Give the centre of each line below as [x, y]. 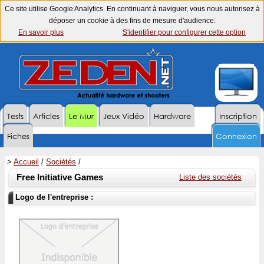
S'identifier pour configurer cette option [184, 32]
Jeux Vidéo [124, 116]
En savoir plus [41, 32]
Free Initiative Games [60, 177]
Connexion [236, 136]
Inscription [238, 116]
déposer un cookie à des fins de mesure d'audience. [132, 21]
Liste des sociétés [210, 177]
